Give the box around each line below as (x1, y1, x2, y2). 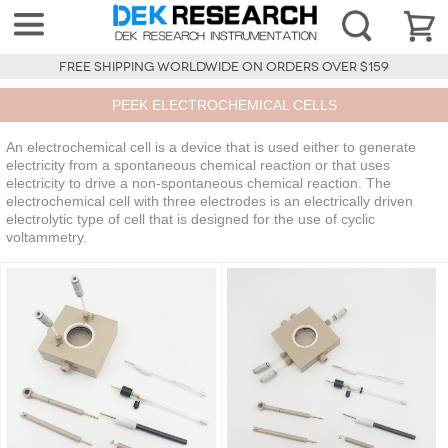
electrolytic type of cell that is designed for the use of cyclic (6, 211, 375, 228)
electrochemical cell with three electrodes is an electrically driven (6, 193, 413, 210)
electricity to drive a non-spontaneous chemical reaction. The (6, 175, 391, 192)
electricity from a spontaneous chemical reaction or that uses (6, 157, 390, 174)
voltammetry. (6, 229, 87, 246)
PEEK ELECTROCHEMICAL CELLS (111, 97, 337, 114)
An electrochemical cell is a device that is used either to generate (6, 139, 416, 156)
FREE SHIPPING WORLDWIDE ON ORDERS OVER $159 (59, 59, 389, 76)
